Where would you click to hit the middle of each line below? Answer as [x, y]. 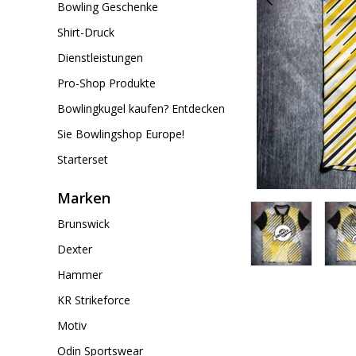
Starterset [83, 159]
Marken [84, 198]
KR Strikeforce [94, 300]
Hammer [80, 275]
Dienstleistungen [100, 58]
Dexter [75, 249]
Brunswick [83, 224]
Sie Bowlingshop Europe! [121, 134]
